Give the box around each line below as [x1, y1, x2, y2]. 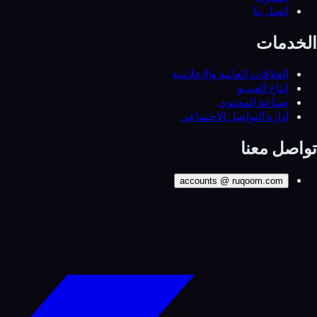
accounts [180, 175, 217, 187]
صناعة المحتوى [218, 95, 289, 110]
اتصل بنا [253, 3, 289, 18]
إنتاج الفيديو [237, 81, 289, 96]
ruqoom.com [232, 175, 283, 187]
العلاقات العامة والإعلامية [172, 67, 289, 81]
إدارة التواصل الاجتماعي [180, 109, 289, 124]
